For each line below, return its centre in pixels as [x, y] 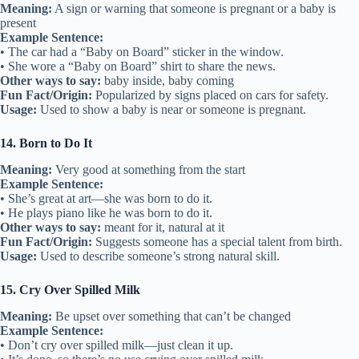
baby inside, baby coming [167, 81]
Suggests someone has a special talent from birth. [217, 241]
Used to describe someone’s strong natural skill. [158, 256]
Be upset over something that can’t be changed [171, 316]
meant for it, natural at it [163, 227]
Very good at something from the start [149, 169]
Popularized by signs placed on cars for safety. [210, 95]
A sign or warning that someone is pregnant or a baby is [194, 9]
